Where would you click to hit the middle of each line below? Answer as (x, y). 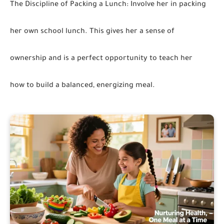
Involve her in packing (167, 5)
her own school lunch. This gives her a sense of (92, 32)
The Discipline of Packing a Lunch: (69, 5)
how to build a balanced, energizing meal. (82, 86)
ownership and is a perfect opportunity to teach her (101, 59)
